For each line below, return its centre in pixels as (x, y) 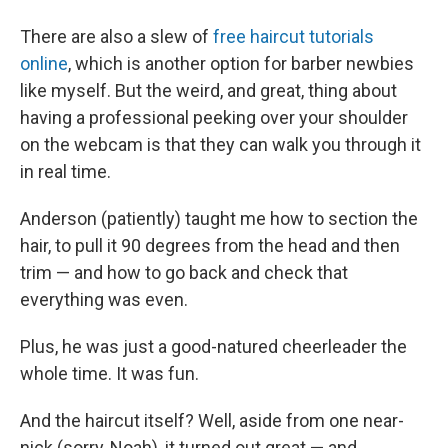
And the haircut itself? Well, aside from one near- (212, 420)
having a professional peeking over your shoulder (214, 117)
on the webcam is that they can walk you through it (220, 144)
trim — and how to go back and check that (184, 272)
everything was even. (104, 299)
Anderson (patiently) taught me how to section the (219, 218)
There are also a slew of (116, 36)
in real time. (65, 171)
